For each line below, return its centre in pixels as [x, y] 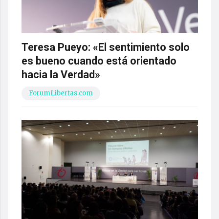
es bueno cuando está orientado [99, 61]
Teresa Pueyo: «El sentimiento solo [105, 47]
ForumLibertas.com [61, 93]
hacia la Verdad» [61, 74]
